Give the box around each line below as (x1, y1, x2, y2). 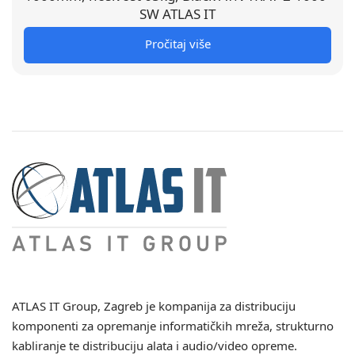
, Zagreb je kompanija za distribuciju (97, 298, 296, 314)
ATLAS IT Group (12, 298, 98, 314)
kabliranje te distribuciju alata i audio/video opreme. (12, 338, 298, 353)
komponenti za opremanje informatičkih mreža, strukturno (12, 318, 334, 334)
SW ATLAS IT (139, 5, 216, 23)
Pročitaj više (144, 36, 211, 52)
